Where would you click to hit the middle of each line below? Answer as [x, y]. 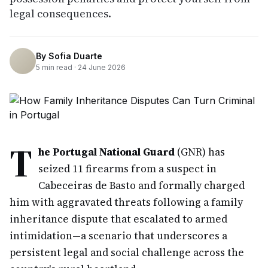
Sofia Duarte [75, 56]
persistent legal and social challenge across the [127, 252]
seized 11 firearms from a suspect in [127, 169]
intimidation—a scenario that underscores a [118, 236]
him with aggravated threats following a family [126, 202]
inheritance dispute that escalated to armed [118, 219]
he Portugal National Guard [106, 152]
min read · [59, 67]
